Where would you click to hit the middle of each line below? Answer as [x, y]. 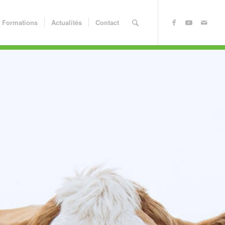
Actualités [66, 22]
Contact [107, 22]
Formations [20, 22]
